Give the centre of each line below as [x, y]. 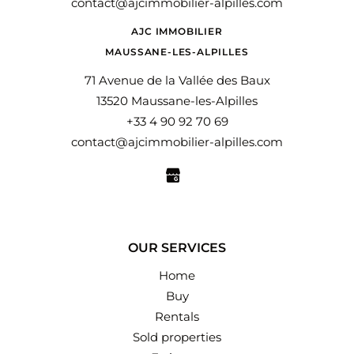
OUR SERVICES [177, 247]
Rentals [177, 316]
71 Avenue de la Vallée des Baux [177, 80]
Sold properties [177, 337]
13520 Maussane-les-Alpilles [177, 100]
